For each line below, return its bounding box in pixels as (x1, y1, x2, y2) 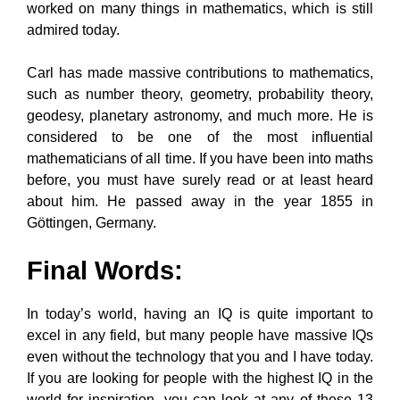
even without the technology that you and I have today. (27, 348, 373, 364)
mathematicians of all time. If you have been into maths (27, 150, 373, 166)
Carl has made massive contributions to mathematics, (27, 64, 373, 80)
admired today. (27, 21, 120, 37)
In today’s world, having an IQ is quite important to (27, 305, 373, 321)
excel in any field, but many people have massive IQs (27, 327, 373, 343)
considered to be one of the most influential (27, 129, 373, 145)
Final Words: (27, 255, 183, 285)
